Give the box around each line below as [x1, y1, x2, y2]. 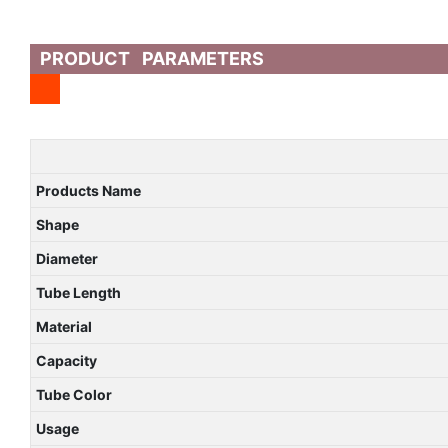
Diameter [35, 249, 98, 267]
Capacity [35, 351, 97, 369]
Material [35, 317, 92, 335]
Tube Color [35, 385, 112, 403]
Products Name [35, 181, 141, 199]
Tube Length [35, 283, 121, 301]
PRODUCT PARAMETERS [40, 47, 264, 69]
